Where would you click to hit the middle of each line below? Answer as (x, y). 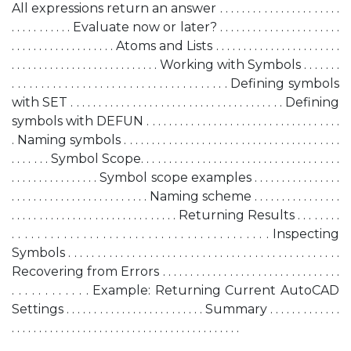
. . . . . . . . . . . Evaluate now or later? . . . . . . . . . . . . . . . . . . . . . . (175, 27)
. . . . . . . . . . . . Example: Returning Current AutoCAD (175, 290)
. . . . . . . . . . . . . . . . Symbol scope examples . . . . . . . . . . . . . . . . (175, 177)
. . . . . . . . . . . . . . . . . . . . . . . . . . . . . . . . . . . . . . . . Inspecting (175, 234)
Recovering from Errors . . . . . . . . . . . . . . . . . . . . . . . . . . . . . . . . (175, 271)
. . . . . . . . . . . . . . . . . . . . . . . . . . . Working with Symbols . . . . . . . (175, 65)
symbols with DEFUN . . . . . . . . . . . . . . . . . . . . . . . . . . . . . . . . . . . (175, 121)
